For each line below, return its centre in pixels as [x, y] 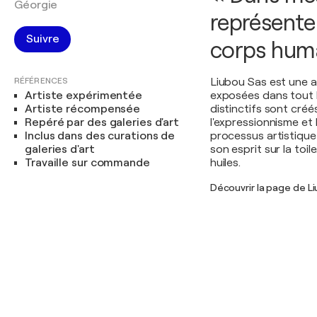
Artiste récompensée [83, 109]
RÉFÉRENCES [41, 81]
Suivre [43, 39]
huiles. [225, 163]
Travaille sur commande [87, 163]
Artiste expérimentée [83, 96]
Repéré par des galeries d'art [102, 122]
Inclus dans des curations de [100, 136]
